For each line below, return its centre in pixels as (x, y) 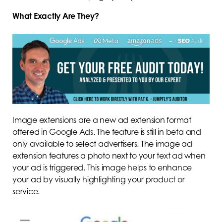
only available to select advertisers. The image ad (103, 144)
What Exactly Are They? (56, 16)
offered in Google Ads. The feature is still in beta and (107, 132)
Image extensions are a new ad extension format (102, 120)
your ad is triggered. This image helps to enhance (102, 168)
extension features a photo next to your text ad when (109, 156)
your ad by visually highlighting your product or (99, 180)
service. (27, 192)
